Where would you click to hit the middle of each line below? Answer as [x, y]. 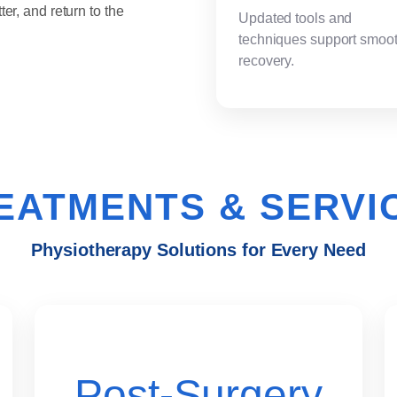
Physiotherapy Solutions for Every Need [198, 250]
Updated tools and [296, 19]
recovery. [267, 61]
